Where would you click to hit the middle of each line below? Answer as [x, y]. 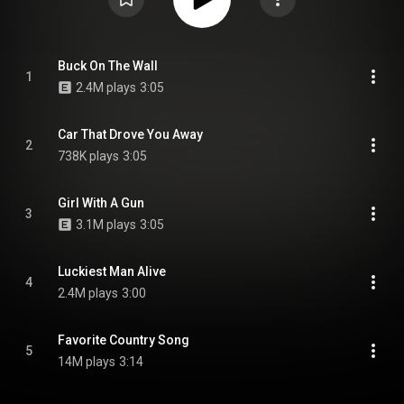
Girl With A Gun [101, 203]
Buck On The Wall [108, 66]
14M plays [87, 362]
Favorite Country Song [124, 340]
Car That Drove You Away [130, 134]
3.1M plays [106, 225]
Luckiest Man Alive [112, 271]
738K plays [88, 156]
